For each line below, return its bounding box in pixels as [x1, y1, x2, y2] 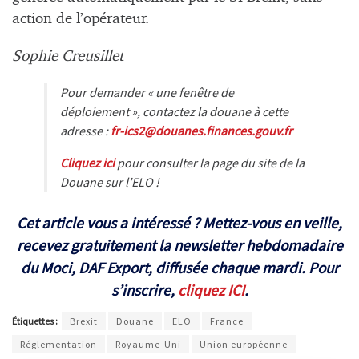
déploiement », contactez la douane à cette [60, 103, 288, 119]
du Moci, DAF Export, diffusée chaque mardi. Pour [20, 258, 339, 278]
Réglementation [20, 338, 97, 351]
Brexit [70, 315, 98, 328]
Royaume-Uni [115, 338, 181, 351]
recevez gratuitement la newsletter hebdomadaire [16, 236, 343, 256]
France [210, 315, 244, 328]
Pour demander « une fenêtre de [60, 83, 234, 100]
